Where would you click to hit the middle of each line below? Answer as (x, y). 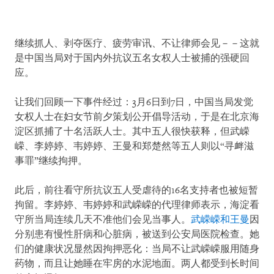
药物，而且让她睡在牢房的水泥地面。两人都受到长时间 (137, 264)
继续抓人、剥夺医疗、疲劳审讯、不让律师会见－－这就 (137, 44)
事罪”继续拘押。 (51, 161)
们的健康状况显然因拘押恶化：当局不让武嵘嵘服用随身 (137, 249)
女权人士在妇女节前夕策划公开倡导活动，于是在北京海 (137, 117)
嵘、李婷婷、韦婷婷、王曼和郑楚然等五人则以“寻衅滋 (134, 146)
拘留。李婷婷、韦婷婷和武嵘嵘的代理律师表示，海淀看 (137, 205)
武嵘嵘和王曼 (220, 220)
